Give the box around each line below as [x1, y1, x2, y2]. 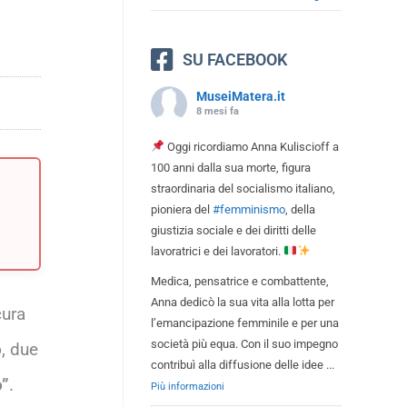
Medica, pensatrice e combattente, [151, 273, 329, 288]
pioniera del [151, 202, 213, 216]
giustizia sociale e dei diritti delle [151, 223, 316, 237]
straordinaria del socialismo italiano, [151, 181, 335, 195]
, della [285, 202, 315, 216]
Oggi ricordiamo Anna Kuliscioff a [164, 139, 339, 154]
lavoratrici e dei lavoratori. [151, 243, 283, 258]
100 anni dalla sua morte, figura [151, 160, 311, 174]
